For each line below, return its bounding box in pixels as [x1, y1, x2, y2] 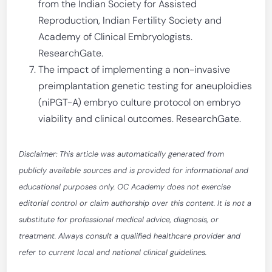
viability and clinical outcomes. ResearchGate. [38, 112, 242, 125]
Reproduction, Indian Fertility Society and [38, 14, 222, 27]
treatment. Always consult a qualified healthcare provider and [19, 231, 241, 241]
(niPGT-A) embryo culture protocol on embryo [38, 96, 241, 109]
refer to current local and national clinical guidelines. [19, 247, 207, 257]
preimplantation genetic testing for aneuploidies [38, 80, 253, 92]
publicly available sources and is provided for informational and [19, 165, 249, 175]
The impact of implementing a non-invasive [38, 63, 231, 76]
